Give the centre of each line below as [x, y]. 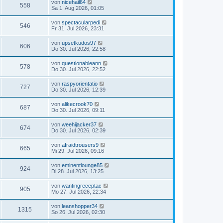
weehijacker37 [79, 124]
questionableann [81, 63]
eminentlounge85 [82, 165]
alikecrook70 [77, 104]
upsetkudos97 [79, 43]
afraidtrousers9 [80, 145]
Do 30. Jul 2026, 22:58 [78, 49]
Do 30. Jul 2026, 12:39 [78, 89]
